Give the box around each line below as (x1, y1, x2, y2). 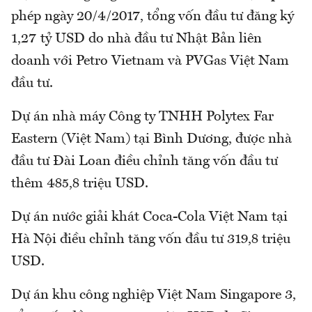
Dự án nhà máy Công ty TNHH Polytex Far (11, 109, 274, 124)
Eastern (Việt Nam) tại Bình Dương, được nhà (11, 132, 292, 146)
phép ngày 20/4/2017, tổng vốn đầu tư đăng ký (11, 9, 294, 24)
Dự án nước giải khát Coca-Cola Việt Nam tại (11, 210, 288, 224)
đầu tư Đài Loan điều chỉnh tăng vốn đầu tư (11, 154, 278, 169)
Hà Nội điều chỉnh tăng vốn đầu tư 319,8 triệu (11, 232, 290, 247)
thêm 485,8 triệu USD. (11, 176, 148, 191)
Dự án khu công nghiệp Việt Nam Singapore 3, (11, 288, 296, 302)
